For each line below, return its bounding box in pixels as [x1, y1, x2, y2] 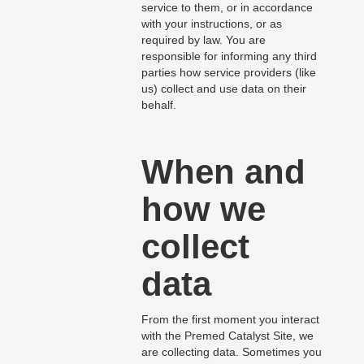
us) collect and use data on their [141, 82, 306, 96]
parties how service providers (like [141, 66, 316, 80]
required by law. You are [141, 33, 266, 47]
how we [141, 190, 266, 229]
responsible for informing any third [141, 50, 317, 63]
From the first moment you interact [141, 313, 319, 327]
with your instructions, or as [141, 17, 282, 31]
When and [141, 153, 305, 192]
